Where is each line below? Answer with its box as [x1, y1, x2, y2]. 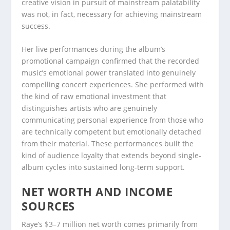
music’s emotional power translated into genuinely [22, 68, 196, 78]
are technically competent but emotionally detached [22, 127, 202, 137]
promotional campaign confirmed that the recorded [22, 56, 200, 66]
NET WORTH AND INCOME [22, 184, 173, 200]
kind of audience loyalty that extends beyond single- [22, 150, 202, 161]
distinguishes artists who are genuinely [22, 103, 158, 113]
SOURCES [22, 198, 75, 214]
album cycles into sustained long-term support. [22, 162, 185, 172]
